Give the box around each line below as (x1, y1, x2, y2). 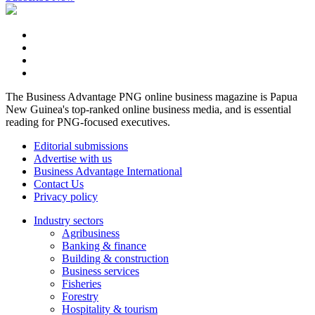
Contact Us (34, 177, 84, 190)
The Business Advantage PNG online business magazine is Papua (6, 90, 297, 103)
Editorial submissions (34, 139, 128, 152)
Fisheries (62, 277, 101, 290)
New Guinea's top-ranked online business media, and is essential (6, 103, 291, 115)
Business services (62, 264, 139, 277)
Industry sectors (34, 214, 103, 226)
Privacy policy (34, 190, 98, 202)
